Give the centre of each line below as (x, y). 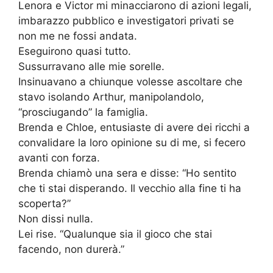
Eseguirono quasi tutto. (75, 51)
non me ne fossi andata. (78, 36)
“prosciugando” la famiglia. (83, 112)
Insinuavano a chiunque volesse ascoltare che (130, 82)
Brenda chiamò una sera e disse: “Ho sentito (127, 173)
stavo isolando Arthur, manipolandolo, (111, 97)
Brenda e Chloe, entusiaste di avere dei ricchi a (134, 128)
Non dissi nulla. (56, 219)
